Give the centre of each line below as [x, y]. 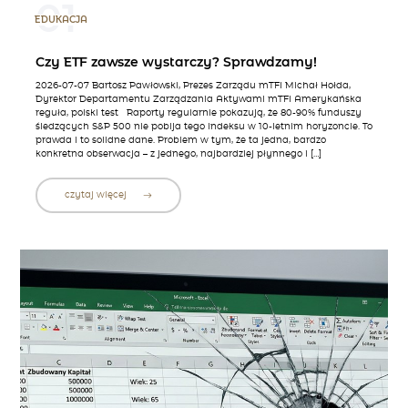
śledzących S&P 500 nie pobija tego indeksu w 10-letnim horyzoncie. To [204, 127]
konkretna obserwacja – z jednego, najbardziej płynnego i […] [178, 154]
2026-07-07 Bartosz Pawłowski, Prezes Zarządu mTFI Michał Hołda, [193, 86]
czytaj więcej [97, 194]
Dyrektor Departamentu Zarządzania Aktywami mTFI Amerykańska [198, 100]
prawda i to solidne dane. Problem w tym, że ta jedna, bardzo [180, 141]
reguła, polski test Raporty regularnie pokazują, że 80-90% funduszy [198, 113]
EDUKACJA [61, 20]
